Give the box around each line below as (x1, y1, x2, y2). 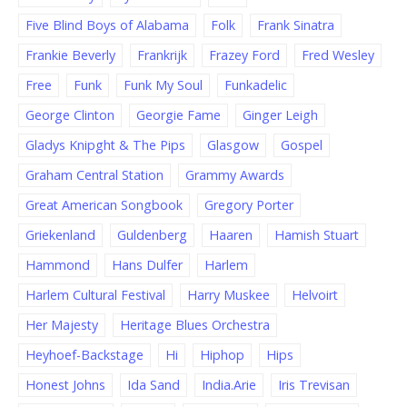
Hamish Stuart (274, 226, 359, 244)
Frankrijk (137, 46, 187, 65)
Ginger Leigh (243, 106, 318, 124)
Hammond (25, 256, 90, 274)
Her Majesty (25, 316, 98, 334)
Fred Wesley (302, 46, 374, 65)
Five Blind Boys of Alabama (25, 16, 189, 35)
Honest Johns (25, 376, 105, 394)
